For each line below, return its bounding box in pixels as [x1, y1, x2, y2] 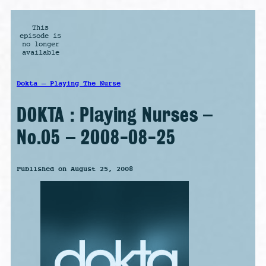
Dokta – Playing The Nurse [17, 78, 121, 88]
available [21, 48, 59, 57]
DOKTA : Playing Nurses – [17, 103, 214, 126]
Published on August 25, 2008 [17, 164, 133, 173]
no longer [21, 40, 59, 49]
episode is [20, 31, 61, 40]
